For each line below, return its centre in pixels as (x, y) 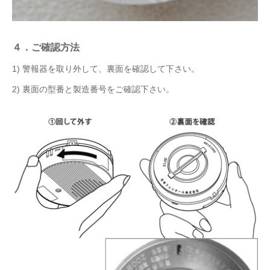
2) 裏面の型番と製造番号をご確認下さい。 (93, 89)
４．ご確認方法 (46, 47)
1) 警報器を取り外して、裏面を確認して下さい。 (106, 69)
